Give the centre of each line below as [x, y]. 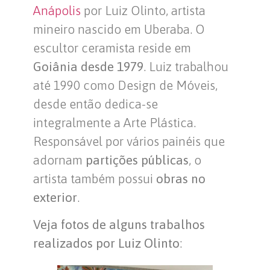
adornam [59, 160]
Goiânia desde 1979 [88, 67]
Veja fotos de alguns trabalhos [119, 224]
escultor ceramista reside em [112, 48]
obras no [181, 179]
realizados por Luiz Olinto [106, 243]
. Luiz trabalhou [186, 67]
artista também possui [95, 179]
